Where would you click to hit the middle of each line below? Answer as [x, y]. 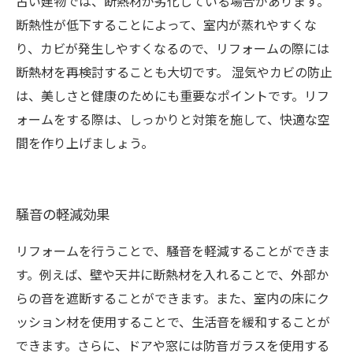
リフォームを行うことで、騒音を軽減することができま [173, 250]
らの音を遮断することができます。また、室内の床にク [173, 297]
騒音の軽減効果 [63, 214]
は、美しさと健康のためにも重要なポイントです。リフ [173, 95]
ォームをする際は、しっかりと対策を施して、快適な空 [173, 119]
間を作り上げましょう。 [85, 142]
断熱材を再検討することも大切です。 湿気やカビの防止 [174, 71]
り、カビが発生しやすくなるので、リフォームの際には [173, 48]
